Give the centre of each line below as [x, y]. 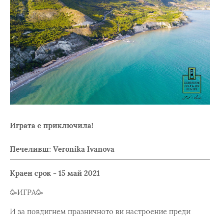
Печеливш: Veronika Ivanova [62, 149]
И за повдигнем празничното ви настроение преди [100, 211]
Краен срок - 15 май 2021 [55, 173]
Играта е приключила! [52, 126]
